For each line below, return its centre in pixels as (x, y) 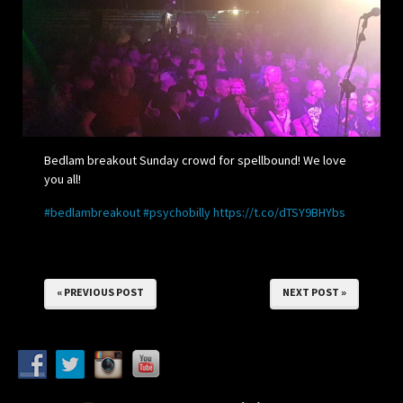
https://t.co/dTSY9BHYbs (279, 213)
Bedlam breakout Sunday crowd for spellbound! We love (195, 161)
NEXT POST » (314, 292)
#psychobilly (177, 213)
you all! (63, 179)
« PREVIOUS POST (100, 292)
